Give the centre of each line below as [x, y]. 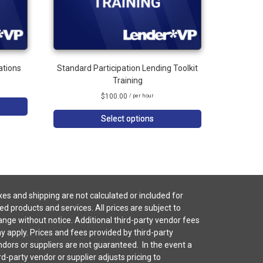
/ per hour [142, 96]
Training [127, 81]
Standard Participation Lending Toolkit [128, 68]
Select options [128, 119]
